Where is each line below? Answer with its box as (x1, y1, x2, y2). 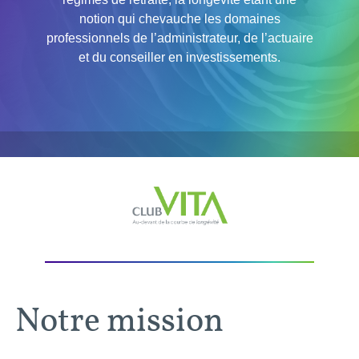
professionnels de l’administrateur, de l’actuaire (46, 31, 313, 45)
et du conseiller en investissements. (79, 50, 280, 64)
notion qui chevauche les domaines (79, 12, 280, 26)
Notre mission (15, 297, 224, 341)
